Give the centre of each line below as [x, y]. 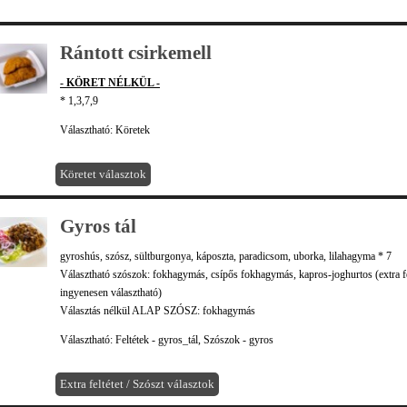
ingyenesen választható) [111, 293]
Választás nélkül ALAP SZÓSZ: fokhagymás [158, 311]
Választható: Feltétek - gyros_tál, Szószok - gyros [167, 340]
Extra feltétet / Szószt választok [137, 384]
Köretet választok [103, 174]
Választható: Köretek [105, 130]
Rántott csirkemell [136, 53]
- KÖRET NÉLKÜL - [110, 83]
